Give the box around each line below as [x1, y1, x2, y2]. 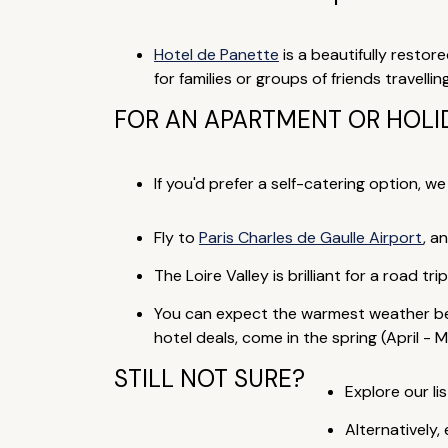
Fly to [153, 227, 199, 248]
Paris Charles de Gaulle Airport [198, 227, 423, 248]
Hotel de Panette [153, 44, 279, 65]
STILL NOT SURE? [113, 363, 305, 394]
